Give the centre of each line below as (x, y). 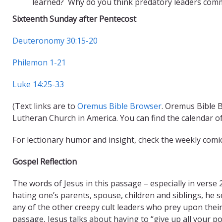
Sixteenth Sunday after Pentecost (74, 19)
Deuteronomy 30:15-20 (55, 40)
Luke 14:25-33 (38, 84)
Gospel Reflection (45, 161)
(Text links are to (45, 106)
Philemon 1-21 (39, 62)
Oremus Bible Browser (119, 106)
